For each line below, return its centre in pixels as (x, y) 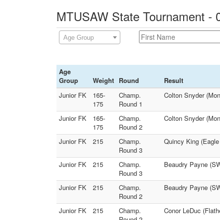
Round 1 (131, 104)
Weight (103, 80)
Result (174, 80)
